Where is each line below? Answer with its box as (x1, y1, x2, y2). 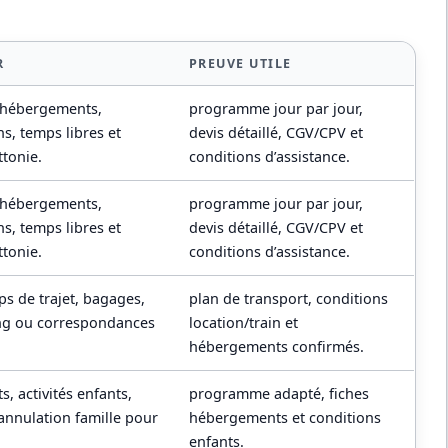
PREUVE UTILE (188, 55, 292, 73)
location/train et (188, 313, 298, 333)
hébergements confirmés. (188, 337, 364, 357)
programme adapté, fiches (188, 384, 369, 404)
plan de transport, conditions (188, 289, 388, 309)
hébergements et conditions (188, 408, 381, 428)
